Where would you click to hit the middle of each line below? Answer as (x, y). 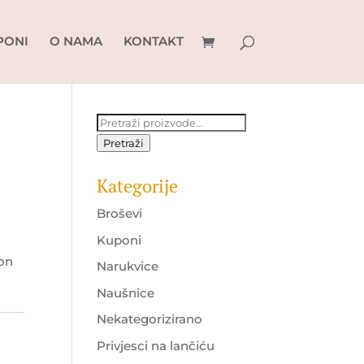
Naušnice (126, 292)
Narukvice (128, 266)
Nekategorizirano (150, 319)
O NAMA (76, 41)
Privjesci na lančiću (156, 345)
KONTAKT (153, 41)
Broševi (120, 213)
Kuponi (119, 240)
